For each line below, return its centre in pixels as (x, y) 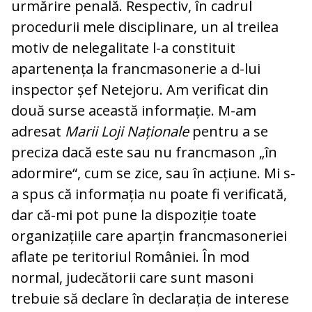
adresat (38, 132)
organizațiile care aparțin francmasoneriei (149, 236)
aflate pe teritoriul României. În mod (130, 257)
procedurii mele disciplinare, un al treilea (145, 27)
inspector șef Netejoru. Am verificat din (140, 90)
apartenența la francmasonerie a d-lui (136, 69)
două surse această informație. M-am (134, 111)
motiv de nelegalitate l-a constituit (123, 48)
